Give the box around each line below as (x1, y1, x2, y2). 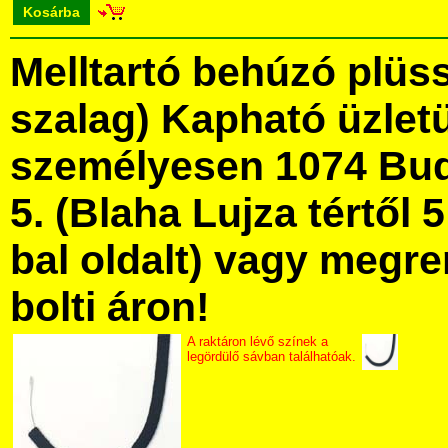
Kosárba (23, 4, 80, 20)
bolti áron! (10, 284, 210, 330)
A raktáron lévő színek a (187, 334, 328, 349)
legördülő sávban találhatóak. (187, 349, 356, 364)
